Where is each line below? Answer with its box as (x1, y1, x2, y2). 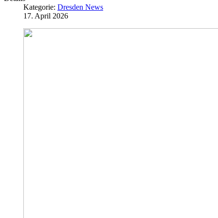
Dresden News (57, 3, 103, 12)
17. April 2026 (23, 12, 68, 20)
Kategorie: (23, 3, 57, 12)
